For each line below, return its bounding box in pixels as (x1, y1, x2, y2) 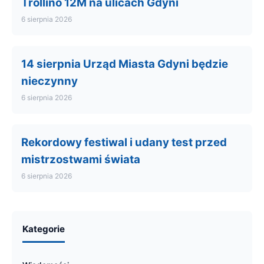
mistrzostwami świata (21, 153, 140, 166)
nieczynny (21, 74, 78, 88)
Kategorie (22, 223, 65, 235)
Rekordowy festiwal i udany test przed (21, 136, 227, 149)
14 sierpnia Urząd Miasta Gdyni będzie (21, 57, 228, 71)
